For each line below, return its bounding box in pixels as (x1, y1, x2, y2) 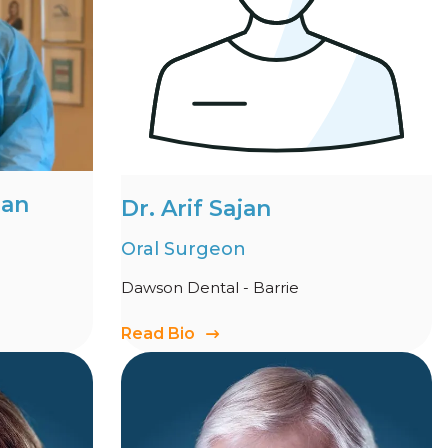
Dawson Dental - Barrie (121, 277, 299, 297)
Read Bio (121, 323, 195, 343)
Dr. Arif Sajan (121, 194, 271, 222)
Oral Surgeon (121, 237, 246, 260)
